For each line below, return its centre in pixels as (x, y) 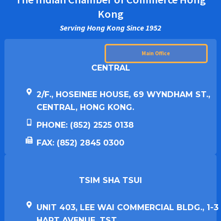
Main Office (156, 53)
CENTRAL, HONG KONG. (86, 108)
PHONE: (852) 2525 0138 (85, 125)
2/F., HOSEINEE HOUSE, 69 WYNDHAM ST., (124, 95)
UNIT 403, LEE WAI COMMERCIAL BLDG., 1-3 (128, 208)
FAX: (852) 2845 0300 (81, 143)
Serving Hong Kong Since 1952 (110, 27)
